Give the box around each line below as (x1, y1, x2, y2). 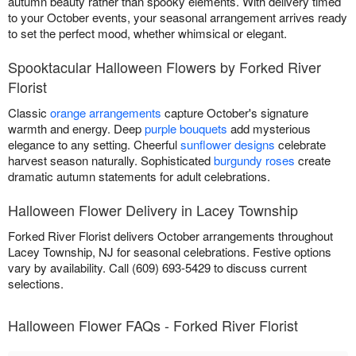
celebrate (275, 136, 326, 153)
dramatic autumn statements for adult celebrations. (8, 168, 270, 185)
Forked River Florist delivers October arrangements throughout (8, 227, 333, 245)
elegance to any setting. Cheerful (8, 136, 180, 153)
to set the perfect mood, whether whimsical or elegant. (8, 25, 287, 42)
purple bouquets (145, 120, 227, 137)
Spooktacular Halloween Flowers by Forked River (8, 56, 321, 78)
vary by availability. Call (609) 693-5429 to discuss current (8, 259, 307, 277)
